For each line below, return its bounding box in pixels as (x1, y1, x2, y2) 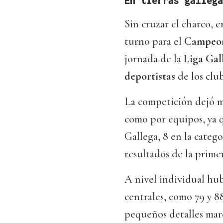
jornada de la (124, 52, 184, 66)
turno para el (124, 35, 184, 48)
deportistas (124, 70, 175, 83)
